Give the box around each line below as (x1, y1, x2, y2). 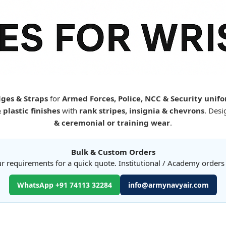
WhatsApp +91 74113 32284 (17, 180, 112, 190)
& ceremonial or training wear (54, 118, 170, 128)
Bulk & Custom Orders (71, 147, 155, 157)
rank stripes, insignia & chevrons (79, 105, 204, 116)
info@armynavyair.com (128, 180, 209, 190)
